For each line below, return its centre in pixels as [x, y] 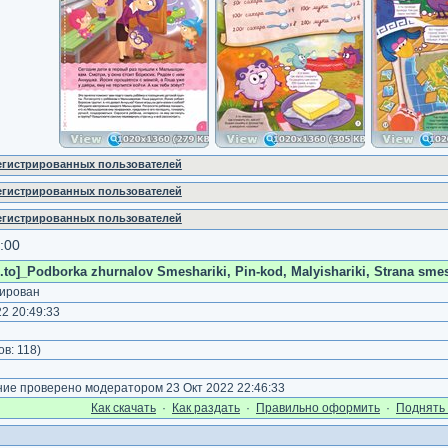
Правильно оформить [318, 408]
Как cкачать [123, 408]
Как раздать [206, 408]
